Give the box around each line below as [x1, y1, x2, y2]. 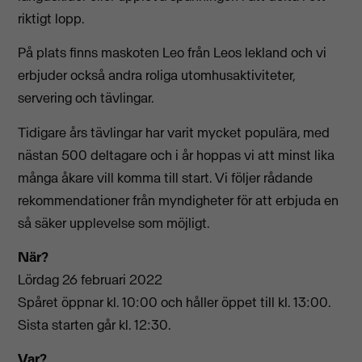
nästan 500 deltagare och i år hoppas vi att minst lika [18, 145, 335, 164]
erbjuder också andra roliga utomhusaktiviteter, [18, 66, 296, 85]
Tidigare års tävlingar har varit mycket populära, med [18, 123, 330, 141]
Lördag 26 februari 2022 [18, 270, 163, 288]
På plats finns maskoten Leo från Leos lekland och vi [18, 44, 327, 62]
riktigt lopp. [18, 9, 85, 27]
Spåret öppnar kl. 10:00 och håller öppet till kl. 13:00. [18, 293, 331, 311]
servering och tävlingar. [18, 89, 154, 107]
